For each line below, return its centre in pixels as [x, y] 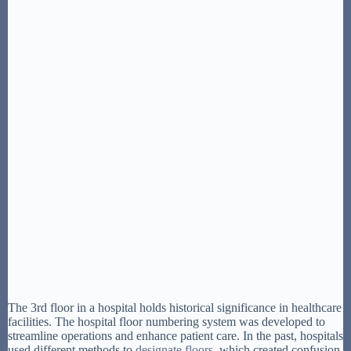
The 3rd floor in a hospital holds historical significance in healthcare [175, 307]
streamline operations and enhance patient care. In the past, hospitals [175, 335]
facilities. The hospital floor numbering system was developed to [166, 321]
